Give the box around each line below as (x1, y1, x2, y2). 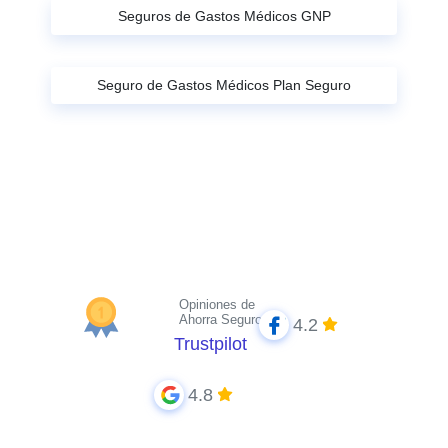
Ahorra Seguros (178, 312, 269, 328)
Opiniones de (178, 297, 255, 313)
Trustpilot (173, 334, 247, 355)
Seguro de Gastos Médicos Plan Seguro (97, 77, 351, 94)
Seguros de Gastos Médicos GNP (117, 8, 331, 25)
